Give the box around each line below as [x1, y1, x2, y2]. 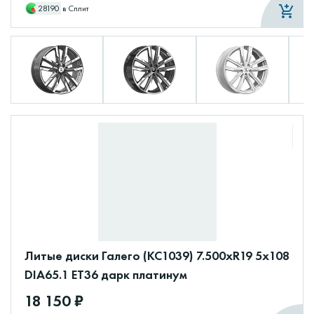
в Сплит [62, 2, 90, 14]
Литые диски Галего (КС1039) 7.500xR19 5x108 [25, 247, 289, 264]
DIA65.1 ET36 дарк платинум [25, 266, 187, 282]
